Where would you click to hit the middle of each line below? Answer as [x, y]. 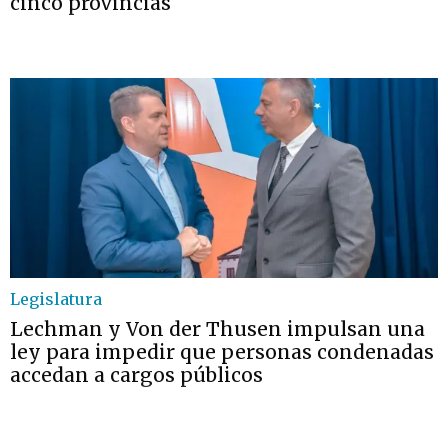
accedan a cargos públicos [136, 375]
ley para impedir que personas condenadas [222, 352]
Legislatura [56, 299]
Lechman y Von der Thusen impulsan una [217, 329]
